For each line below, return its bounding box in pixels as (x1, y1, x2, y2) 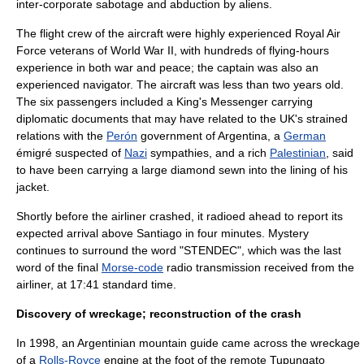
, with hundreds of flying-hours (174, 44, 329, 57)
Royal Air (295, 27, 340, 40)
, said (326, 146, 353, 159)
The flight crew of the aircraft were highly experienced (16, 27, 295, 40)
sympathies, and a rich (147, 146, 270, 159)
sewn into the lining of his (215, 163, 348, 176)
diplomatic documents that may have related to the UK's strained (16, 112, 348, 125)
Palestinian (270, 146, 326, 159)
